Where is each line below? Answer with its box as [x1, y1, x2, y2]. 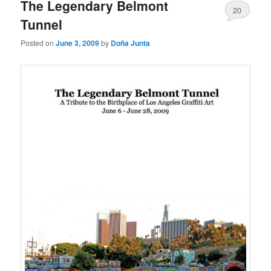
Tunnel [21, 15, 63, 34]
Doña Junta [111, 38, 151, 49]
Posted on [21, 38, 56, 48]
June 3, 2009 [56, 38, 100, 49]
